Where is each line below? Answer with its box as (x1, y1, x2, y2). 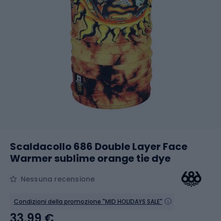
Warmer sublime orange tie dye (10, 151, 171, 165)
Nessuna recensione (21, 174, 95, 184)
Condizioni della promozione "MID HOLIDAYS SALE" (14, 197, 162, 206)
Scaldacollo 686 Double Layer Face (10, 140, 187, 153)
